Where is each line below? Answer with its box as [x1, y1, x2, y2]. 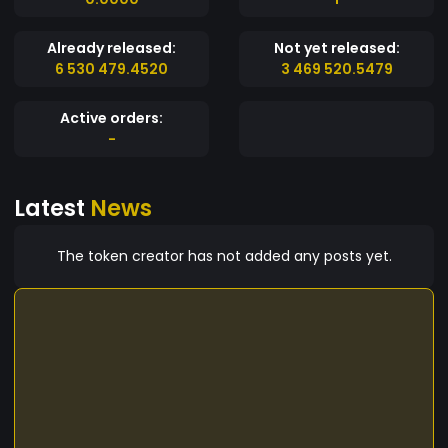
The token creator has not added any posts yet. [56, 245, 392, 266]
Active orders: [60, 107, 163, 128]
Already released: [47, 37, 176, 58]
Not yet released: [273, 37, 400, 58]
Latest [14, 191, 90, 224]
